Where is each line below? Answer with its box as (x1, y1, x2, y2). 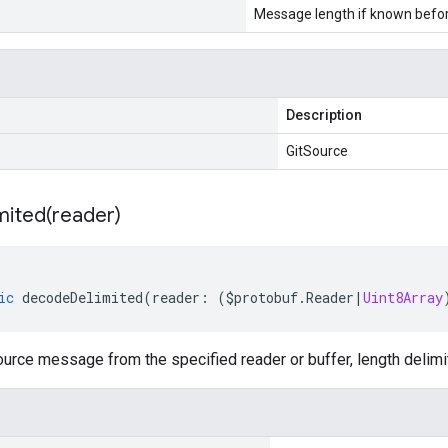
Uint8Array (363, 288, 443, 307)
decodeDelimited (22, 288, 143, 307)
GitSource (286, 143, 348, 159)
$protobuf (226, 288, 298, 307)
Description (286, 107, 362, 123)
